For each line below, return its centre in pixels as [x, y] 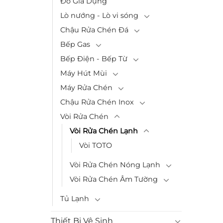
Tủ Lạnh [75, 199]
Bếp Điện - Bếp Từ [94, 59]
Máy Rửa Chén [86, 88]
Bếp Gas [75, 44]
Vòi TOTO [96, 145]
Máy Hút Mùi [84, 73]
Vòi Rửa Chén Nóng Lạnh [115, 165]
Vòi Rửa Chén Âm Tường [114, 179]
